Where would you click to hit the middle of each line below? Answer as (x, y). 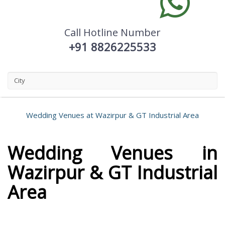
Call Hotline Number (113, 32)
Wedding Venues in (113, 153)
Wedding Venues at (61, 115)
